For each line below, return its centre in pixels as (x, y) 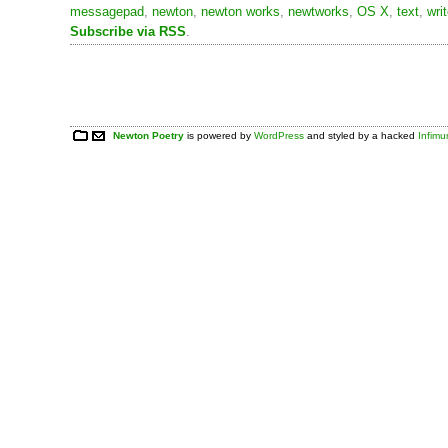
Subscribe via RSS (128, 31)
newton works (240, 11)
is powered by (219, 135)
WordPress (279, 135)
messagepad (107, 11)
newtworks (318, 11)
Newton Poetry (149, 135)
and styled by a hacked (361, 135)
